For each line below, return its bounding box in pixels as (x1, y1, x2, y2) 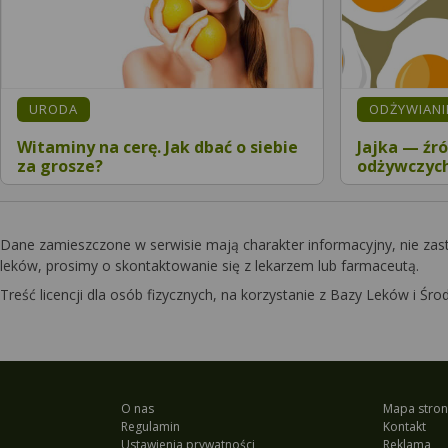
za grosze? (17, 154, 103, 177)
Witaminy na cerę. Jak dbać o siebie (17, 135, 298, 158)
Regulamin (120, 417, 180, 435)
